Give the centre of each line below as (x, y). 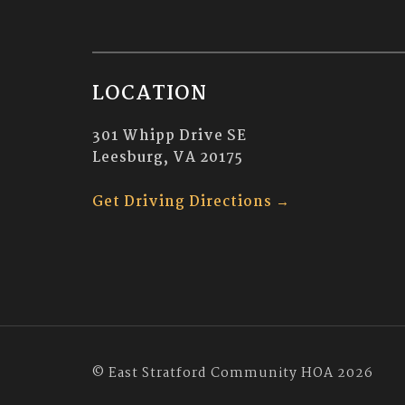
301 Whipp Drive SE (170, 136)
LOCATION (150, 94)
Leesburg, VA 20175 (168, 157)
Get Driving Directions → (191, 202)
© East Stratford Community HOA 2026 (233, 373)
